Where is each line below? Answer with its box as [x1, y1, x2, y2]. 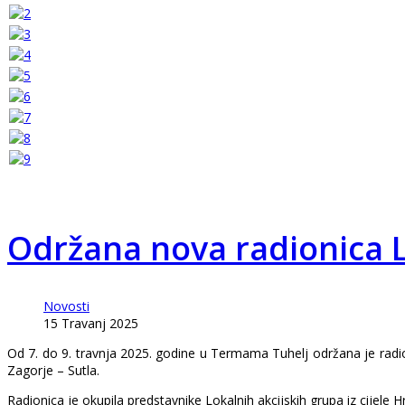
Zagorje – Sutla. [7, 362, 99, 379]
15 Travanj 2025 [43, 315, 138, 332]
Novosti [43, 297, 89, 315]
